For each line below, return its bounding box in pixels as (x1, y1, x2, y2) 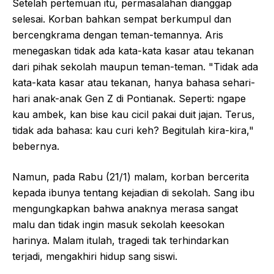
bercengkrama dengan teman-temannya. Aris (12, 28, 223, 41)
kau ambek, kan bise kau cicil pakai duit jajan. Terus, (12, 108, 255, 120)
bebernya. (12, 139, 59, 152)
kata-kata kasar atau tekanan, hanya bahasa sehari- (12, 76, 255, 89)
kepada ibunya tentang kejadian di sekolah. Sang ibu (12, 186, 254, 199)
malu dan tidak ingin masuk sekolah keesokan (12, 218, 224, 231)
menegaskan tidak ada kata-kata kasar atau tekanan (12, 44, 254, 57)
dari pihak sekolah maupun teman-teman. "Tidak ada (12, 60, 258, 73)
